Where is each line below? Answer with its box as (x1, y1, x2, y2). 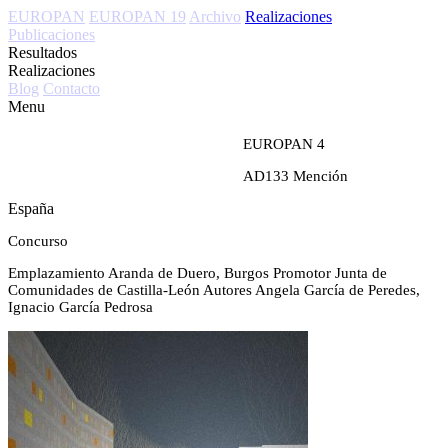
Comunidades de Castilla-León (8, 282, 200, 298)
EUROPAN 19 (89, 8, 186, 25)
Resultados (8, 44, 77, 61)
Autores (203, 282, 252, 298)
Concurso (8, 233, 68, 249)
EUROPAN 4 (243, 136, 325, 152)
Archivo (189, 8, 241, 25)
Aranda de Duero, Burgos (108, 265, 269, 281)
